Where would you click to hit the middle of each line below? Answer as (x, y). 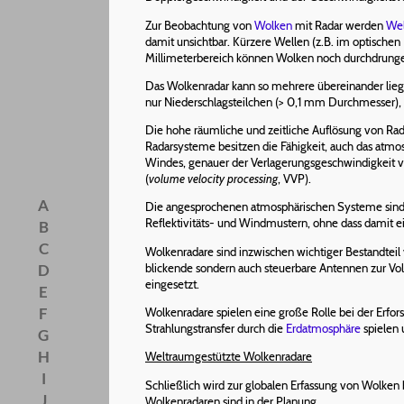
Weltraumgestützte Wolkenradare (229, 357)
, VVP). (294, 179)
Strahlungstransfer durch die (216, 328)
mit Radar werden (339, 25)
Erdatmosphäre (323, 328)
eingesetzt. (172, 284)
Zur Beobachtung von (200, 25)
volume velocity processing (213, 179)
